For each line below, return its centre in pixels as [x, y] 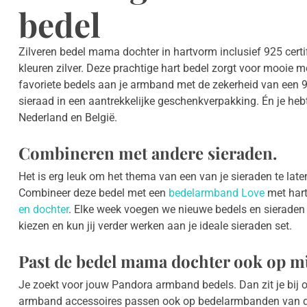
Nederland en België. [68, 118]
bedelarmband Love [217, 193]
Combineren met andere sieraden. [148, 153]
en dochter [44, 210]
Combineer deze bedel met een [94, 193]
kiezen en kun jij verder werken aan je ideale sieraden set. [155, 226]
